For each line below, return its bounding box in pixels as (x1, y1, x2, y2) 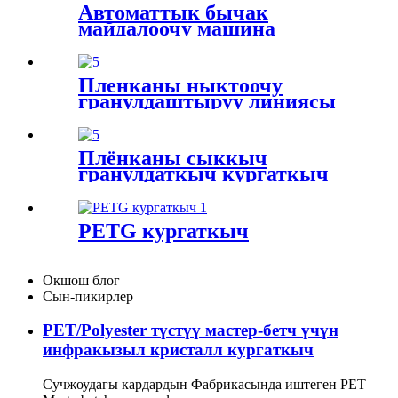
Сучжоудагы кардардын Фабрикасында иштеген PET (43, 377, 366, 393)
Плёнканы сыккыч (78, 146, 267, 170)
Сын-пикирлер (43, 288, 133, 304)
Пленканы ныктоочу (78, 73, 283, 97)
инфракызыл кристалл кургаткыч (43, 340, 314, 360)
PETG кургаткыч (78, 219, 249, 243)
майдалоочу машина (78, 17, 275, 40)
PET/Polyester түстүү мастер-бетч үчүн (43, 321, 338, 340)
